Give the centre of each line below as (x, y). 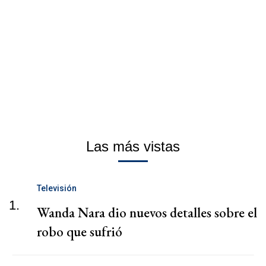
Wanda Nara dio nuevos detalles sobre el (147, 212)
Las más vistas (133, 146)
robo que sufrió (80, 231)
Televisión (57, 188)
